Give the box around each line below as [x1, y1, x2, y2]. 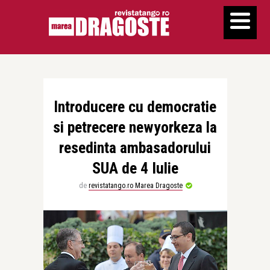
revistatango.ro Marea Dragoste [88, 181, 183, 190]
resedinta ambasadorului [59, 139, 211, 157]
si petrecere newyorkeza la [53, 118, 217, 136]
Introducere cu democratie [54, 98, 216, 116]
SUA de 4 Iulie [92, 159, 178, 177]
